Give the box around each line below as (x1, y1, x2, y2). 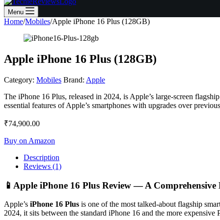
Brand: (63, 75, 86, 84)
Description (24, 153, 59, 162)
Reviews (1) (24, 162, 61, 170)
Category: (4, 75, 36, 84)
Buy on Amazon (4, 136, 55, 145)
